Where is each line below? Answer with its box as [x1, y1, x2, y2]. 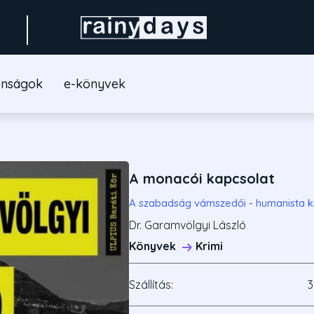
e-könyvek [63, 76, 125, 92]
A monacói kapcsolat [129, 170, 275, 188]
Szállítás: [129, 278, 173, 292]
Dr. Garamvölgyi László [129, 218, 246, 233]
